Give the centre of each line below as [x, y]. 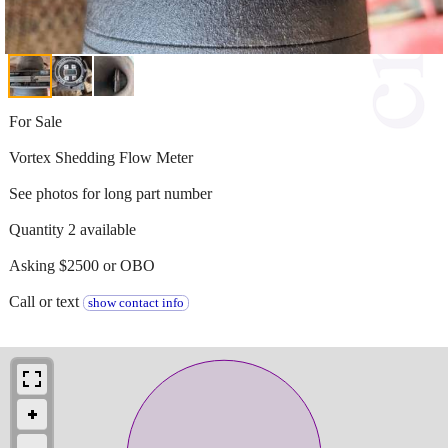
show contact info [135, 302]
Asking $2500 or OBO [82, 265]
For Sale [35, 121]
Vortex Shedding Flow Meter [101, 157]
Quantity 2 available [72, 229]
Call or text [46, 301]
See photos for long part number [110, 193]
